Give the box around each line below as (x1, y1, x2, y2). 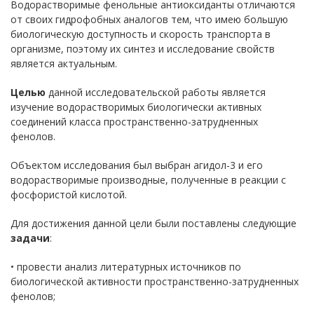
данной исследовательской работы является (46, 85, 266, 99)
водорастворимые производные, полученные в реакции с (11, 172, 286, 186)
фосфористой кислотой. (11, 187, 127, 201)
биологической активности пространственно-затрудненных (11, 274, 299, 288)
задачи (11, 231, 50, 245)
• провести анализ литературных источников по (11, 259, 241, 273)
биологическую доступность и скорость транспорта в (11, 27, 271, 41)
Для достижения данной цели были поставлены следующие (11, 216, 296, 230)
